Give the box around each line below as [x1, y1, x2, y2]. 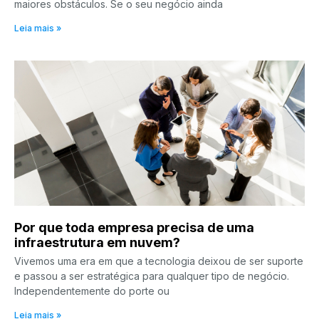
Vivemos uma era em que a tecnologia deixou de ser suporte [14, 254, 303, 267]
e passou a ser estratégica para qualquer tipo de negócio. [14, 269, 289, 282]
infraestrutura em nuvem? [14, 234, 180, 250]
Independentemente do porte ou [14, 284, 169, 297]
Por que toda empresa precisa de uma [14, 219, 254, 235]
